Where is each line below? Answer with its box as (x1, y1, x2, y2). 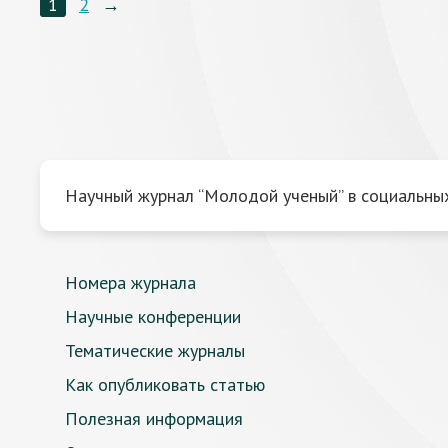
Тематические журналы (65, 339, 245, 362)
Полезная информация (65, 407, 243, 430)
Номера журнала (65, 271, 196, 294)
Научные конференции (65, 305, 241, 328)
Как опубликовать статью (65, 373, 265, 396)
